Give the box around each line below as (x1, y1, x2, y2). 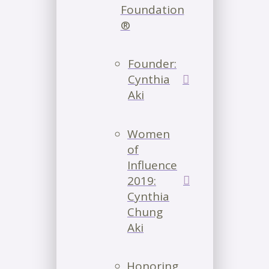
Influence (127, 157, 177, 173)
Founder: (128, 56, 177, 72)
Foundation (120, 1, 184, 17)
